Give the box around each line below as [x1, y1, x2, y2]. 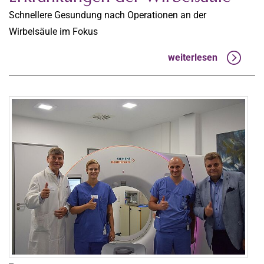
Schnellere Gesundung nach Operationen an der [9, 9, 206, 21]
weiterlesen [168, 52, 217, 64]
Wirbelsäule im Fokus [9, 25, 98, 37]
